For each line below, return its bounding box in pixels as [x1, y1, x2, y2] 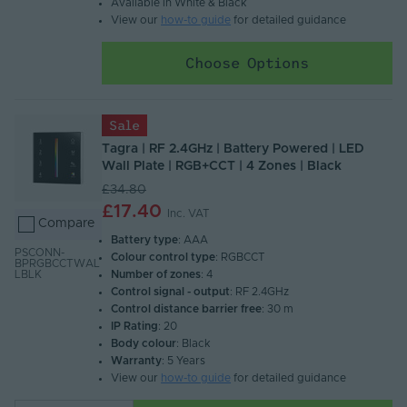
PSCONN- [15, 247, 65, 259]
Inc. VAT [167, 207, 210, 219]
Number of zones [111, 268, 202, 280]
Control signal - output [111, 285, 231, 297]
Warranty [111, 354, 163, 366]
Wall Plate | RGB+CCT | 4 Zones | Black [102, 159, 342, 173]
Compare [38, 216, 95, 230]
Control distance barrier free [111, 303, 263, 314]
